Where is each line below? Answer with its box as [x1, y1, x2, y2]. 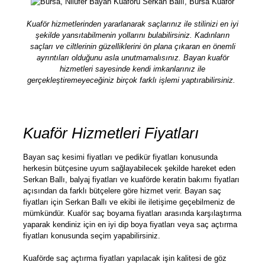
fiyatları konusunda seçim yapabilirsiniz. [23, 231, 163, 241]
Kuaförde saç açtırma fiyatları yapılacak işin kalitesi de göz [23, 254, 227, 263]
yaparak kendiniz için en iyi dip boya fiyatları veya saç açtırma [23, 220, 237, 230]
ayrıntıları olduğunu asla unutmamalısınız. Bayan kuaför [36, 53, 229, 63]
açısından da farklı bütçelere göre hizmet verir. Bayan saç [23, 186, 221, 196]
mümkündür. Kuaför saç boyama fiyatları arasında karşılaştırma [23, 209, 241, 218]
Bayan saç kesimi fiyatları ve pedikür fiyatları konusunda [23, 153, 218, 162]
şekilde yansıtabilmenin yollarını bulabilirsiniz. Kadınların [35, 31, 230, 40]
